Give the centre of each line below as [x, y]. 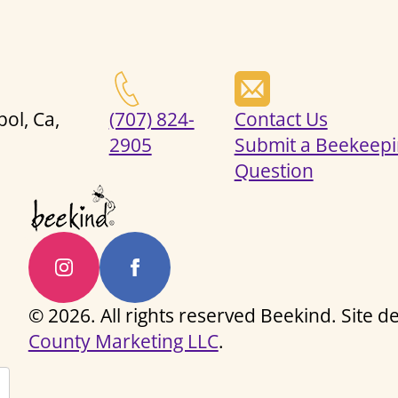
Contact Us [281, 119]
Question [274, 170]
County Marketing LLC [123, 341]
